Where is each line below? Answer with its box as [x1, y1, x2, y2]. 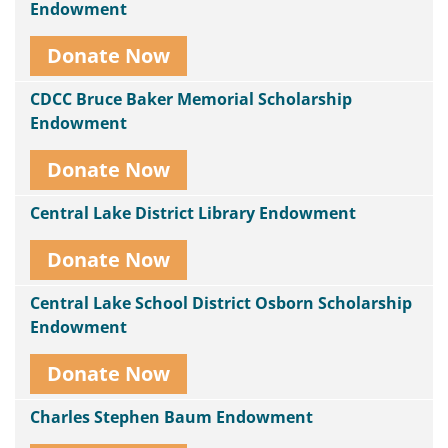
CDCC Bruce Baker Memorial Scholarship [30, 88, 352, 110]
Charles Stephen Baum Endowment [30, 406, 313, 428]
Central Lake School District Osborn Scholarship [30, 292, 412, 314]
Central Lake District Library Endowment [30, 202, 356, 224]
